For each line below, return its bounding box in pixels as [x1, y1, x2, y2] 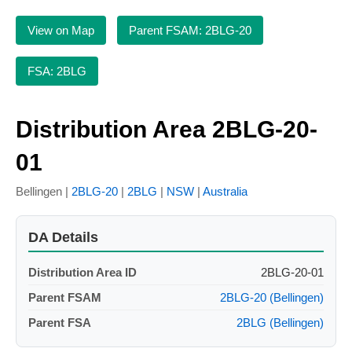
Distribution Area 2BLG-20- [16, 116, 317, 143]
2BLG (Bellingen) [236, 316, 324, 330]
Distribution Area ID [28, 266, 137, 280]
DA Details [28, 229, 98, 246]
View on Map [27, 24, 94, 37]
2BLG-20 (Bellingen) [220, 291, 324, 305]
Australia [203, 185, 247, 199]
